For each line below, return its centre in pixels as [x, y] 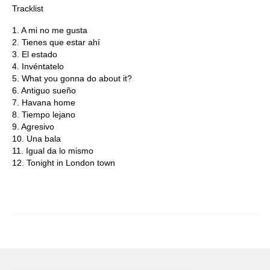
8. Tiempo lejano [44, 115]
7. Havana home [44, 103]
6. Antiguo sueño [44, 91]
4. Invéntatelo [38, 67]
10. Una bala [36, 139]
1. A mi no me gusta [50, 30]
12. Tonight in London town [64, 163]
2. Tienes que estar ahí [56, 42]
